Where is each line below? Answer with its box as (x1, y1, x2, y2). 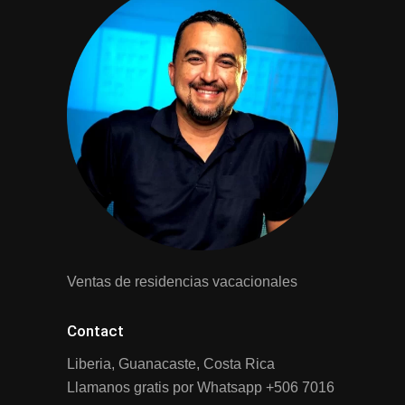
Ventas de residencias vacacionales (67, 273, 297, 289)
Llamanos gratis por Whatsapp (67, 379, 266, 395)
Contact (67, 321, 124, 340)
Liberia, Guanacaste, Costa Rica (67, 355, 275, 372)
